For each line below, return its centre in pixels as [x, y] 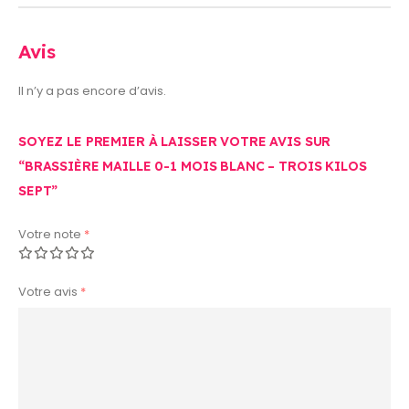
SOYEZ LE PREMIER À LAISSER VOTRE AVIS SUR [175, 141]
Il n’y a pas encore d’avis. [92, 91]
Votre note [51, 234]
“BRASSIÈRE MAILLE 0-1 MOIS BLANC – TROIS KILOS [193, 166]
